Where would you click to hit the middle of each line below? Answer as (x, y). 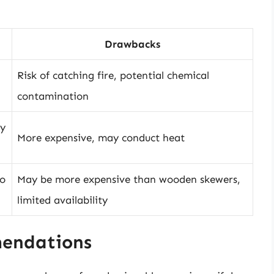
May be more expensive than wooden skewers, (129, 179)
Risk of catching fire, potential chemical (113, 75)
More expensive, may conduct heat (101, 137)
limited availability (62, 200)
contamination (53, 96)
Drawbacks (132, 44)
